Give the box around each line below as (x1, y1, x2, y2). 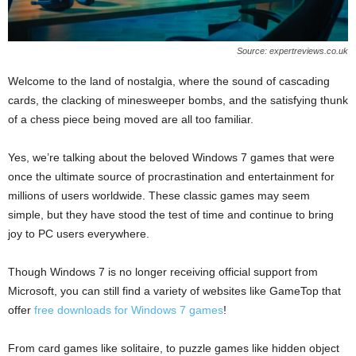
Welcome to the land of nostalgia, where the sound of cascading (8, 74, 330, 87)
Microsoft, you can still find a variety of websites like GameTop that (8, 284, 341, 297)
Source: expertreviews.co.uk (237, 45, 348, 56)
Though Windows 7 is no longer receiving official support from (8, 265, 318, 278)
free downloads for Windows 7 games (34, 303, 223, 316)
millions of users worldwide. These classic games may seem (8, 188, 310, 202)
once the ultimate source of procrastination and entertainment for (8, 169, 335, 183)
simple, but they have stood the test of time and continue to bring (8, 207, 334, 221)
